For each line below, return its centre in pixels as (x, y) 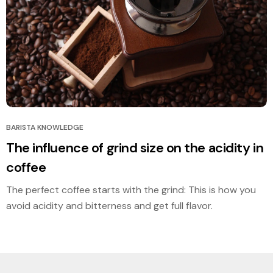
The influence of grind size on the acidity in (135, 148)
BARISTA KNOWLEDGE (45, 128)
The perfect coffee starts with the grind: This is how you (131, 190)
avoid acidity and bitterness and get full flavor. (109, 206)
